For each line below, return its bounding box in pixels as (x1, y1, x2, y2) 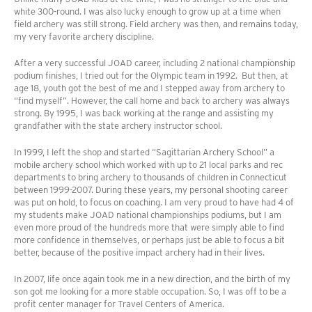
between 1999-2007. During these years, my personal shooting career (14, 185, 288, 196)
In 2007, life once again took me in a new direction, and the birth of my (14, 274, 290, 285)
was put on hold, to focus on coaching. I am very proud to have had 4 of (14, 197, 294, 208)
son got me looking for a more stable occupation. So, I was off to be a (14, 286, 286, 297)
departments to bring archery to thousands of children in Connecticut (14, 172, 287, 183)
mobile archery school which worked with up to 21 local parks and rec (14, 159, 283, 171)
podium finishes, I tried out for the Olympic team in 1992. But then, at (14, 70, 288, 81)
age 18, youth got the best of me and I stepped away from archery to (14, 83, 285, 94)
